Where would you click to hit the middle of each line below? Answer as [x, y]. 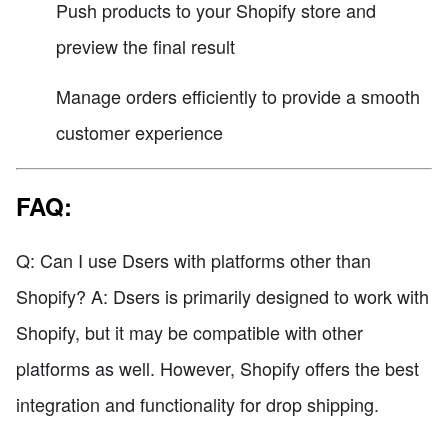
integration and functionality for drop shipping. [197, 403]
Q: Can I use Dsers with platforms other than [193, 259]
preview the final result [145, 45]
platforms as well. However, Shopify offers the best [217, 367]
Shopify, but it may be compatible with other [189, 331]
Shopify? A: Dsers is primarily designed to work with [222, 295]
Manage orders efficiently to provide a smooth [238, 95]
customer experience [139, 131]
